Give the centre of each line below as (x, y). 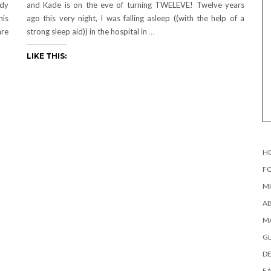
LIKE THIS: (47, 56)
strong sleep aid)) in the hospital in (88, 31)
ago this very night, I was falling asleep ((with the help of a (135, 18)
